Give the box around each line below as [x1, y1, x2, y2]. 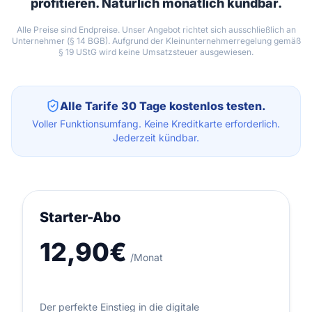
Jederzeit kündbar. [113, 131, 199, 143]
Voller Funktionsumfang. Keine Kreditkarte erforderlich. [32, 117, 280, 130]
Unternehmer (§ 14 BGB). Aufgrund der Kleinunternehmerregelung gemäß [11, 35, 301, 46]
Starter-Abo [40, 208, 120, 226]
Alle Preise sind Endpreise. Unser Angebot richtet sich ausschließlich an [16, 24, 296, 35]
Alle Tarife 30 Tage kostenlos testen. [60, 98, 266, 113]
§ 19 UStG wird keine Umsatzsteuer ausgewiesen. [58, 46, 253, 57]
